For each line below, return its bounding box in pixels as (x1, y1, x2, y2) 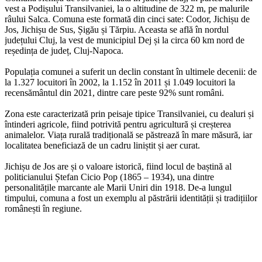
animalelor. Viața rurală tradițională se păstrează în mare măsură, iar (5, 129, 252, 140)
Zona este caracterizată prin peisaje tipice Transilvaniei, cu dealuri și (5, 108, 254, 119)
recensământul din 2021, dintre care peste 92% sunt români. (5, 87, 224, 98)
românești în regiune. (5, 203, 82, 213)
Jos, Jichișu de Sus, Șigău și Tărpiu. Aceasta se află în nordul (5, 24, 229, 35)
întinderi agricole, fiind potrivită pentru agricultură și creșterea (5, 119, 231, 129)
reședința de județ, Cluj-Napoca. (5, 45, 123, 56)
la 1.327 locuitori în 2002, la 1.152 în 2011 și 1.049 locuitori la (5, 77, 235, 87)
